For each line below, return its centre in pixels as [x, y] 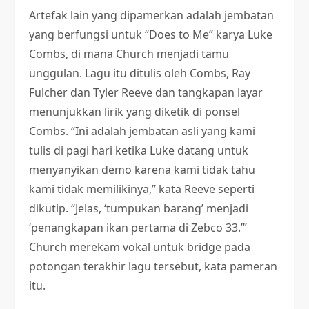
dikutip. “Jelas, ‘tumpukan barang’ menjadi [139, 208]
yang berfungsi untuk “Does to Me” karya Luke [151, 34]
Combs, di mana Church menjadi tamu [129, 54]
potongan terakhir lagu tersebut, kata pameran [153, 266]
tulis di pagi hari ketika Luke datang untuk [139, 150]
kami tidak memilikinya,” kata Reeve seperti [142, 189]
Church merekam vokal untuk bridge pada [140, 247]
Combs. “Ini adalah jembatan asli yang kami [142, 131]
